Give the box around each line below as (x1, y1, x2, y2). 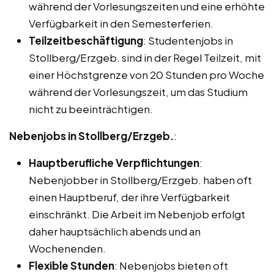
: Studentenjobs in (143, 33, 233, 47)
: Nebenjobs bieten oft (114, 258, 228, 272)
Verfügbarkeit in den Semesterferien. (29, 16, 213, 30)
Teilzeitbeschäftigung (29, 33, 143, 47)
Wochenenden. (29, 241, 106, 255)
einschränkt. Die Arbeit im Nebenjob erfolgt (29, 207, 245, 221)
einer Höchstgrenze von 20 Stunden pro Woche (29, 67, 264, 81)
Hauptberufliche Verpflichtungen (29, 155, 199, 169)
